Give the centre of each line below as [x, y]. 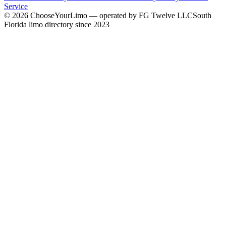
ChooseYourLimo [59, 16]
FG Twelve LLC [166, 16]
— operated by [113, 16]
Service [16, 7]
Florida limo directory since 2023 [57, 25]
